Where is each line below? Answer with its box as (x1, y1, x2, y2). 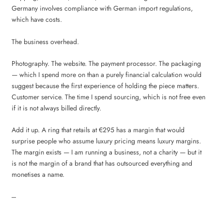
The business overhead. (12, 36, 79, 46)
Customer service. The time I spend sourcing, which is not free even (12, 92, 205, 102)
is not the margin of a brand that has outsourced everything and (12, 158, 192, 169)
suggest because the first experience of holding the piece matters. (12, 80, 199, 91)
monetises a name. (12, 170, 64, 180)
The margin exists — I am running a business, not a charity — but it (12, 147, 201, 157)
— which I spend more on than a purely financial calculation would (12, 69, 201, 79)
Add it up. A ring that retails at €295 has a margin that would (12, 125, 185, 135)
